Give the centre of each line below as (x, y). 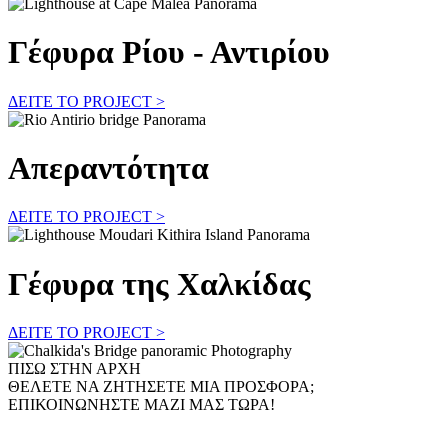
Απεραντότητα (108, 168)
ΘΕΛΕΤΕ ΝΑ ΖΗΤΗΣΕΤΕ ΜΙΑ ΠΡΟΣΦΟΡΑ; (161, 387)
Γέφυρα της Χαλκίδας (159, 283)
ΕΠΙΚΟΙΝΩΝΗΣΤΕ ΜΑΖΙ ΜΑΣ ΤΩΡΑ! (141, 405)
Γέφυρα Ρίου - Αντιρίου (169, 52)
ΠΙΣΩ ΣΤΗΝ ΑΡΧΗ (74, 369)
